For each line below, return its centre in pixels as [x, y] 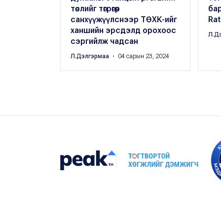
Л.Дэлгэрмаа [91, 56]
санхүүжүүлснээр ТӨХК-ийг [124, 20]
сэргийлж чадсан [104, 41]
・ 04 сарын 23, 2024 [140, 56]
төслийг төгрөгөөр [95, 9]
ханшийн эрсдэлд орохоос [123, 31]
